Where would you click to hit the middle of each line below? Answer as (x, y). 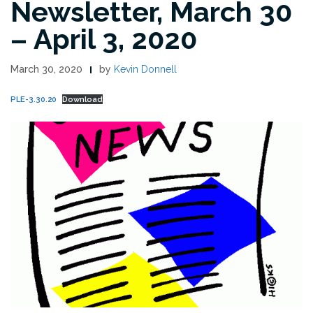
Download (83, 100)
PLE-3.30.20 (34, 100)
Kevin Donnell (145, 70)
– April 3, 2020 (104, 39)
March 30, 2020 (46, 70)
